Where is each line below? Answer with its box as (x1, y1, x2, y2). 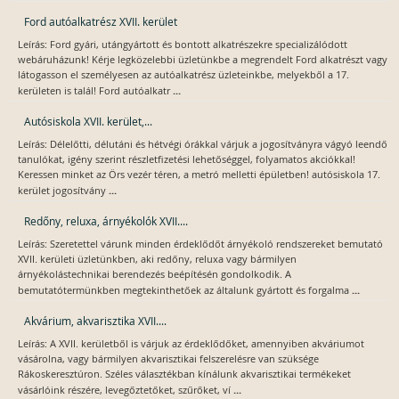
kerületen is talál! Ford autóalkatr (18, 85, 173, 98)
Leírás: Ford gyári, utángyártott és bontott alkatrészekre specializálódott (18, 38, 347, 52)
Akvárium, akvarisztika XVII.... (24, 313, 167, 329)
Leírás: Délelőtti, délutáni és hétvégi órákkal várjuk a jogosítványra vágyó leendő (18, 138, 387, 151)
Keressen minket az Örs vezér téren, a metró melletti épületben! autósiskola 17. (18, 168, 380, 182)
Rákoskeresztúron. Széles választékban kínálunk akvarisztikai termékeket (18, 368, 351, 381)
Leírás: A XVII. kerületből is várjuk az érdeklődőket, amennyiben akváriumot (18, 338, 364, 351)
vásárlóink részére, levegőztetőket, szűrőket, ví (18, 384, 233, 397)
